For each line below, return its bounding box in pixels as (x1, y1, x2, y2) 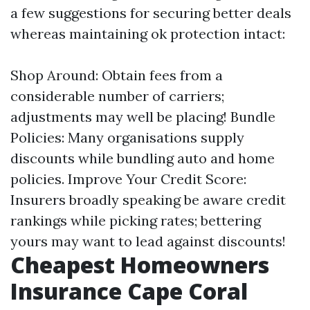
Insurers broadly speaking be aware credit (10, 191, 286, 208)
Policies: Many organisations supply (10, 129, 244, 146)
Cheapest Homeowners (10, 250, 269, 280)
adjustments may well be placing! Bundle (10, 108, 275, 125)
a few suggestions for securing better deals (10, 4, 291, 21)
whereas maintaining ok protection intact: (10, 25, 285, 42)
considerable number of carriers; (10, 87, 224, 104)
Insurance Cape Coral (10, 276, 248, 306)
